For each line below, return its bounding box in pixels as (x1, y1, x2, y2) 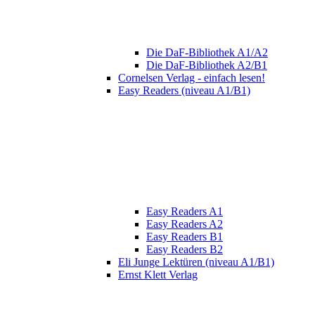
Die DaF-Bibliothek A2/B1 (146, 59, 267, 72)
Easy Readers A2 (146, 218, 223, 231)
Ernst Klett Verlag (118, 269, 198, 281)
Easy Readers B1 (146, 231, 223, 243)
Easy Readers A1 (146, 205, 223, 218)
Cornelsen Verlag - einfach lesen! (118, 72, 265, 84)
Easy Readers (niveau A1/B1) (118, 84, 250, 97)
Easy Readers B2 (146, 243, 223, 256)
